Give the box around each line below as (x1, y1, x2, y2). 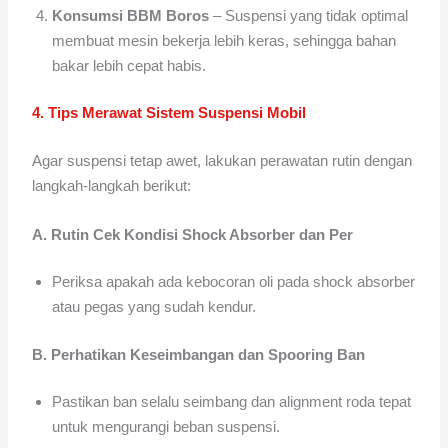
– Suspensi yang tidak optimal (209, 6, 409, 24)
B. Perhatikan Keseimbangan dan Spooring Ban (32, 345, 366, 363)
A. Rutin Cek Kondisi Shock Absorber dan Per (32, 225, 354, 243)
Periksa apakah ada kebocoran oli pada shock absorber (52, 273, 416, 291)
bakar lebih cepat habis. (52, 56, 207, 74)
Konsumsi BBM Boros (52, 6, 210, 24)
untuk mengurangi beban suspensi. (52, 418, 281, 436)
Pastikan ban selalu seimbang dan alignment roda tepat (52, 393, 412, 411)
